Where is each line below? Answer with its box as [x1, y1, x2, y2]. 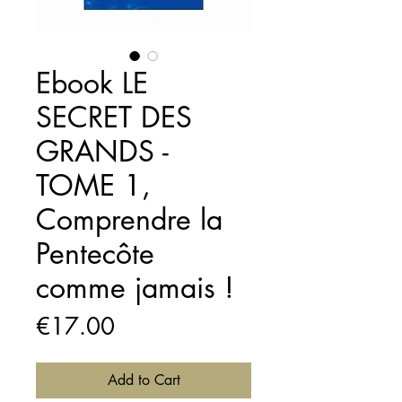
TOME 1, [36, 166, 151, 204]
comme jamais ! [36, 268, 234, 306]
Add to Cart [107, 370, 180, 389]
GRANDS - [36, 132, 169, 170]
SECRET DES [36, 98, 192, 135]
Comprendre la [36, 200, 223, 238]
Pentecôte [36, 234, 154, 272]
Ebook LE [36, 64, 148, 101]
